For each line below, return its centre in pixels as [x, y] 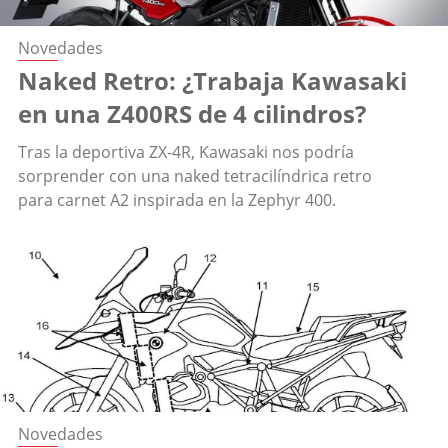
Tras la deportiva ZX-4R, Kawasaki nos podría [186, 152]
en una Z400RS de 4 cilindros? [192, 114]
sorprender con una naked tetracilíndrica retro [195, 176]
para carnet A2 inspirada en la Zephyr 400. [177, 200]
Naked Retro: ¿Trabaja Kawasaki [212, 81]
